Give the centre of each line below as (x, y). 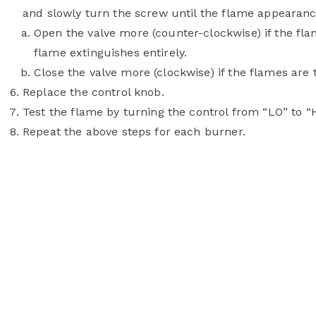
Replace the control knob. (93, 92)
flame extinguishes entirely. (111, 53)
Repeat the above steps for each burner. (136, 132)
